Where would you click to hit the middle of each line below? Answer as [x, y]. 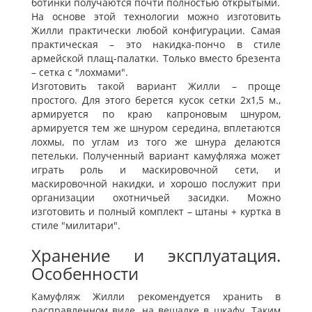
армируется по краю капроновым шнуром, [156, 114]
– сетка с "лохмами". [80, 72]
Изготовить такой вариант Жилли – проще [156, 86]
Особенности [85, 274]
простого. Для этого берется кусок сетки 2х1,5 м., [156, 100]
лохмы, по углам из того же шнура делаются [156, 142]
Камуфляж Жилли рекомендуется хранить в [156, 297]
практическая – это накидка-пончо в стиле [156, 45]
